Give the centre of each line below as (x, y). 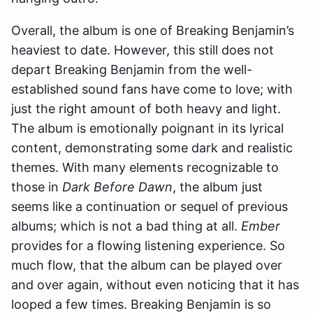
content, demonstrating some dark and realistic (152, 148)
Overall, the (45, 30)
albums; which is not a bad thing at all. (126, 226)
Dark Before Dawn (117, 187)
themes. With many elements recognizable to (145, 167)
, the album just (218, 187)
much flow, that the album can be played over (147, 265)
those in (37, 187)
